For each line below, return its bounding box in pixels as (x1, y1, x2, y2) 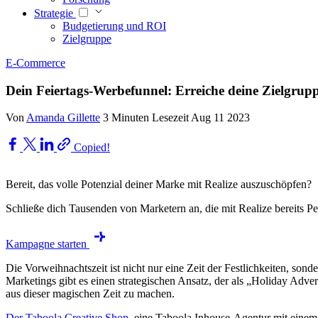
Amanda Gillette (26, 111, 100, 124)
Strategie (34, 7, 76, 19)
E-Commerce (6, 57, 65, 69)
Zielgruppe (62, 33, 111, 45)
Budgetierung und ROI (62, 20, 166, 32)
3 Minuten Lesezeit (103, 111, 189, 124)
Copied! (74, 141, 110, 154)
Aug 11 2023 (191, 111, 250, 124)
